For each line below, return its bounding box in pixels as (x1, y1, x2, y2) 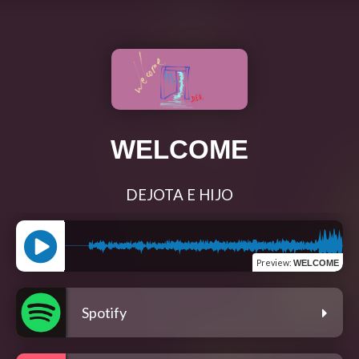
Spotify (82, 303, 127, 321)
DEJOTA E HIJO (126, 185, 233, 204)
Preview (256, 256, 289, 268)
